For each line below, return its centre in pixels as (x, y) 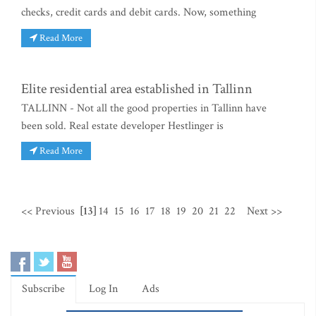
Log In (103, 289)
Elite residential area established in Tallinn (137, 89)
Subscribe (43, 289)
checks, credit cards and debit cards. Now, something (139, 13)
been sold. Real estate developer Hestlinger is (122, 126)
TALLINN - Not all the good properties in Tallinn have (144, 108)
